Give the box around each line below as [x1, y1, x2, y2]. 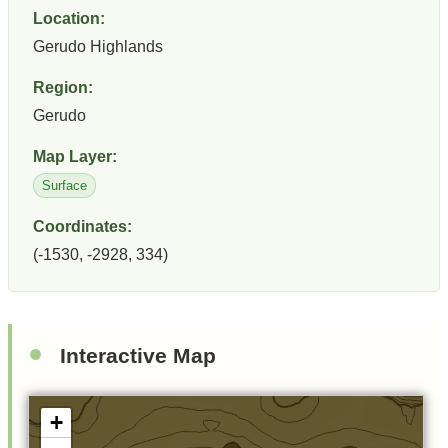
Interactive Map [60, 343, 216, 367]
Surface [42, 177, 87, 193]
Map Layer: [33, 147, 117, 165]
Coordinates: [33, 217, 132, 235]
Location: [33, 10, 105, 28]
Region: [33, 79, 93, 97]
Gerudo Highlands [33, 38, 163, 56]
